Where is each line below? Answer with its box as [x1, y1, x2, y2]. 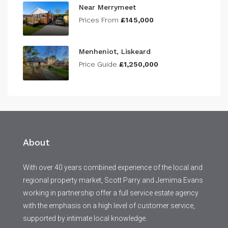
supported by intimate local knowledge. [23, 214, 147, 222]
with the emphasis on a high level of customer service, [23, 201, 195, 210]
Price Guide [79, 60, 119, 68]
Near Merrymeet [79, 3, 136, 11]
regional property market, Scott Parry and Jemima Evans [23, 176, 203, 184]
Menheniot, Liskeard [79, 47, 151, 55]
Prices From [79, 15, 121, 24]
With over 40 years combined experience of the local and [23, 163, 203, 172]
